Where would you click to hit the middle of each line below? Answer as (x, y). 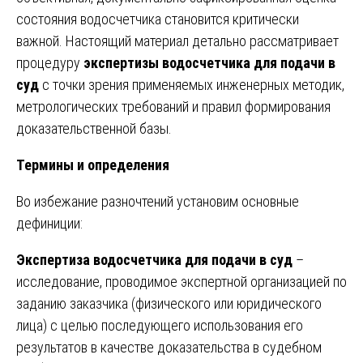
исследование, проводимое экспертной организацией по (181, 281)
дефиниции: (49, 223)
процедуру (50, 62)
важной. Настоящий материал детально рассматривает (177, 41)
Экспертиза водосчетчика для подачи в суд (154, 259)
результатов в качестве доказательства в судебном (169, 347)
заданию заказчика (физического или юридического (169, 303)
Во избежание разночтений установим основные (158, 201)
